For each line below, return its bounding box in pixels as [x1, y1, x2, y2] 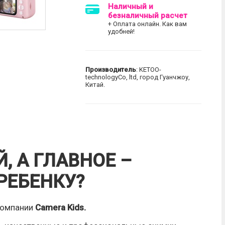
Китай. [85, 81, 105, 88]
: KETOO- [136, 66, 162, 73]
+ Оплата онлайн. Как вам [108, 20, 187, 28]
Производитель [85, 66, 137, 73]
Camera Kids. [33, 202, 86, 212]
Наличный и [108, 2, 154, 11]
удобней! [108, 28, 135, 35]
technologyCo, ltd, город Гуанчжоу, [85, 73, 190, 81]
